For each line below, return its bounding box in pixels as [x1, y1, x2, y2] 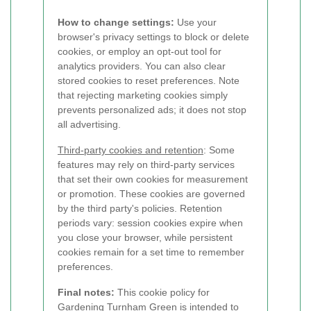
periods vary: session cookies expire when [58, 217, 243, 228]
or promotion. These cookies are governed [58, 188, 245, 199]
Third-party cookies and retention [58, 144, 203, 155]
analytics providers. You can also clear [58, 60, 226, 72]
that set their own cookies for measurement [58, 174, 248, 185]
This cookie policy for [115, 287, 210, 298]
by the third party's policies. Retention [58, 203, 222, 214]
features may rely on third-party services [58, 159, 235, 170]
